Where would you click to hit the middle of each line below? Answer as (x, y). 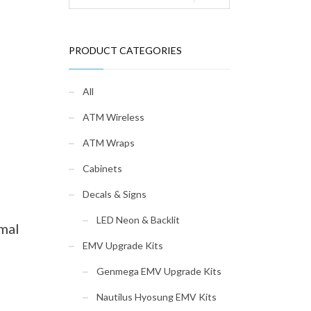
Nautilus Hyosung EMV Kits (156, 297)
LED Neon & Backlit (138, 220)
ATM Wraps (108, 143)
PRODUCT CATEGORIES (125, 50)
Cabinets (102, 168)
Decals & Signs (114, 194)
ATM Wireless (113, 117)
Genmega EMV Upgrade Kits (159, 271)
